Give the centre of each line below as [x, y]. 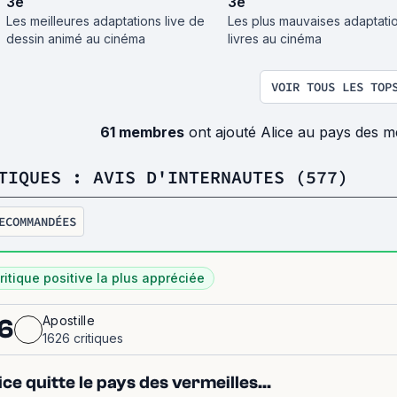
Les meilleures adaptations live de [105, 20]
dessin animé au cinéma [76, 38]
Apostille [69, 320]
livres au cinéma [275, 38]
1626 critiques [83, 338]
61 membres [142, 132]
